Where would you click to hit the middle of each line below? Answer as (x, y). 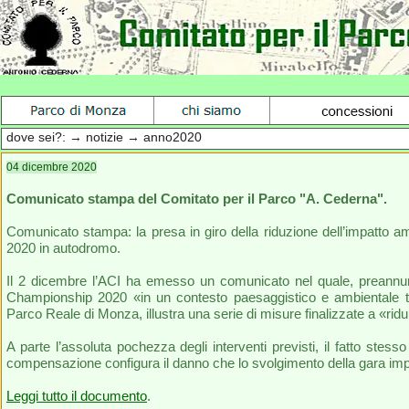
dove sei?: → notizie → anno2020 (104, 137)
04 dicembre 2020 (52, 167)
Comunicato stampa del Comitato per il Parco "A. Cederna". (197, 199)
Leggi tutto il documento (77, 396)
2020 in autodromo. (63, 248)
